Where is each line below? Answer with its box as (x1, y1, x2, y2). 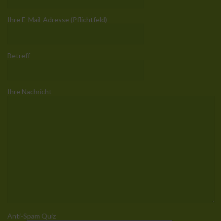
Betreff (7, 51, 31, 60)
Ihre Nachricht (7, 87, 52, 96)
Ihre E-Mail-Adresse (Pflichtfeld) (7, 15, 108, 24)
